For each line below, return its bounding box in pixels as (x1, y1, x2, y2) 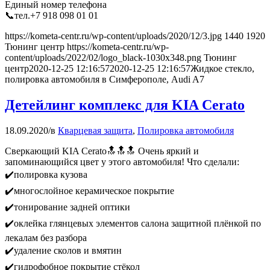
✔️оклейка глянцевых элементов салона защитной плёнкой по (5, 218, 261, 228)
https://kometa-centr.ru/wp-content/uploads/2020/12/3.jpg (5, 30, 222, 41)
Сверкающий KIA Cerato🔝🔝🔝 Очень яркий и (5, 145, 199, 156)
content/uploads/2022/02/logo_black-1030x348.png (5, 52, 201, 63)
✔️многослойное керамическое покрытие (5, 185, 174, 196)
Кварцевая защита (58, 125, 133, 136)
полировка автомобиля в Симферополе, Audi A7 (5, 74, 204, 84)
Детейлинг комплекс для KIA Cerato (5, 96, 245, 113)
